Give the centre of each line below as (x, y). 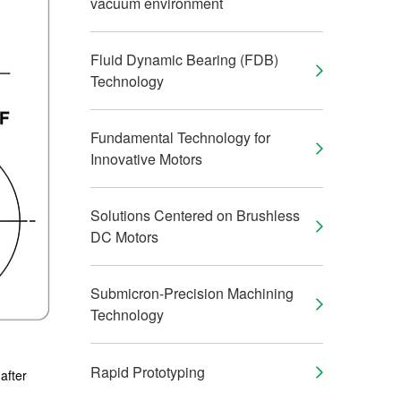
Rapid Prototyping (148, 372)
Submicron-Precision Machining (192, 293)
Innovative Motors (146, 159)
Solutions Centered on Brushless (195, 215)
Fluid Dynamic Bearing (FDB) (184, 60)
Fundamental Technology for (180, 137)
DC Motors (124, 237)
